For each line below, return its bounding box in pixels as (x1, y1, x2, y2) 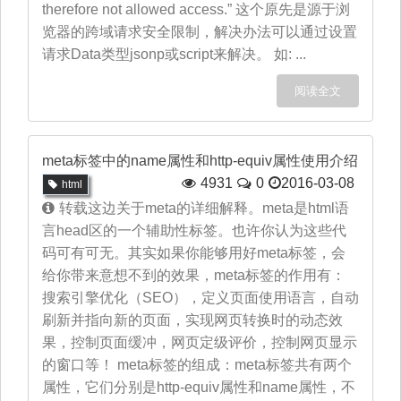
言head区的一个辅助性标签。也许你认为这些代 (42, 223, 346, 238)
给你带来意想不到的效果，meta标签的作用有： (42, 268, 346, 283)
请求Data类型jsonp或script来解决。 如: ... (42, 47, 306, 62)
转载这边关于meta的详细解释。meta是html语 (59, 200, 349, 216)
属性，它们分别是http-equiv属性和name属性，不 (42, 380, 355, 395)
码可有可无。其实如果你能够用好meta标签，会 (42, 245, 346, 260)
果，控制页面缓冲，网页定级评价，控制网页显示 (42, 335, 357, 350)
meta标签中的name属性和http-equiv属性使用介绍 (42, 153, 358, 168)
